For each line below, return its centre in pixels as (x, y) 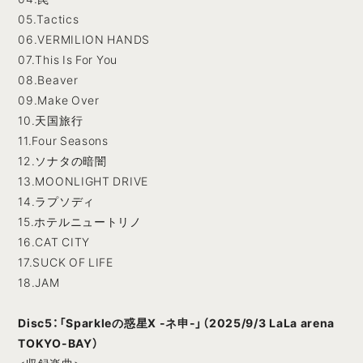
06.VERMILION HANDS (84, 39)
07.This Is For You (68, 60)
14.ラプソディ (56, 201)
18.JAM (39, 282)
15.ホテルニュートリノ (80, 222)
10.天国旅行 (51, 120)
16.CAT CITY (54, 242)
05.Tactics (49, 19)
